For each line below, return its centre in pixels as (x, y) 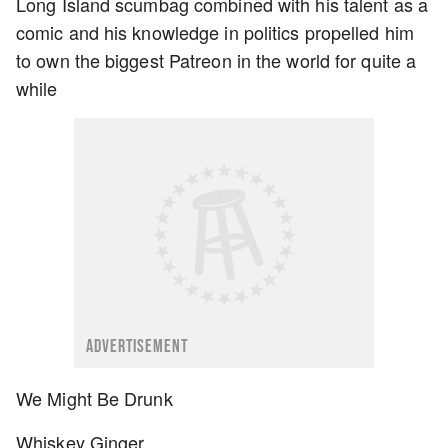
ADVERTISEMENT (137, 346)
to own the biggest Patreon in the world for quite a (216, 60)
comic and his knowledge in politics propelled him (215, 32)
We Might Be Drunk (94, 398)
